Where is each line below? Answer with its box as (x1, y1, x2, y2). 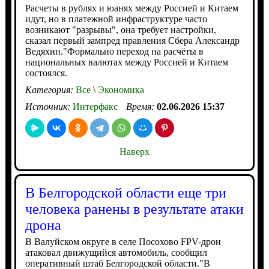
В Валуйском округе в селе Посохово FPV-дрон (25, 236, 221, 247)
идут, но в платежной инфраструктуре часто (25, 13, 207, 24)
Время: (125, 101, 157, 112)
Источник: (25, 101, 73, 112)
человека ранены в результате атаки (25, 201, 244, 217)
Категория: (25, 84, 76, 95)
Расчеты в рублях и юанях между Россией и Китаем (25, 2, 238, 13)
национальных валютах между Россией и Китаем (25, 56, 228, 67)
